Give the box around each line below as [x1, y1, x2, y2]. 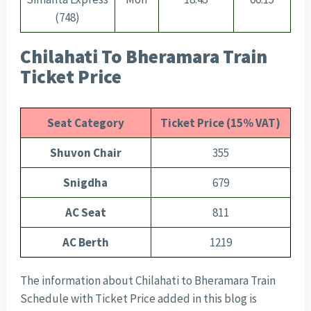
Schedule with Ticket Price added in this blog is [19, 291, 257, 307]
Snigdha [63, 175, 108, 191]
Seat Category [47, 115, 124, 131]
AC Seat [65, 205, 106, 221]
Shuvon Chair [49, 145, 121, 161]
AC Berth [62, 235, 109, 251]
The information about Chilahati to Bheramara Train [19, 273, 276, 289]
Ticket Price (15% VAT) [160, 115, 281, 131]
